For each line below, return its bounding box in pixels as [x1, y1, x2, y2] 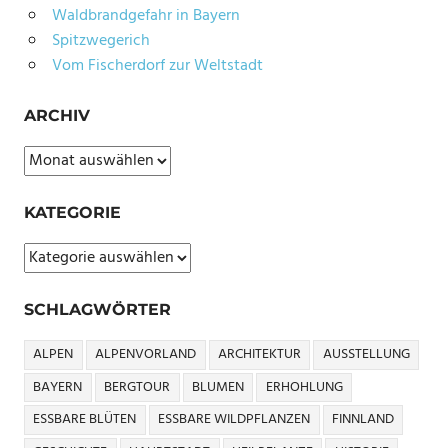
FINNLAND [331, 408, 394, 432]
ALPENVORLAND [95, 343, 197, 367]
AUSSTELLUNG [322, 343, 410, 367]
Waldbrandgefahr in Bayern [51, 3, 240, 30]
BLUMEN [191, 375, 244, 399]
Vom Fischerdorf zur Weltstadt [51, 53, 263, 80]
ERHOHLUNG [265, 375, 343, 399]
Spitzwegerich [51, 28, 150, 55]
